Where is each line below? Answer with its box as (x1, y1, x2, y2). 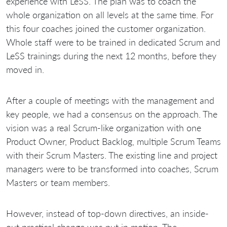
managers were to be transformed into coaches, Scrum (6, 163, 218, 175)
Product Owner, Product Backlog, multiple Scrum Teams (6, 136, 221, 147)
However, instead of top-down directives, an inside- (6, 208, 209, 219)
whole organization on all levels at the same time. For (6, 9, 213, 21)
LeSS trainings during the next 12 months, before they (6, 50, 216, 62)
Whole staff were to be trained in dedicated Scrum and (6, 36, 220, 48)
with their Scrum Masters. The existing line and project (6, 149, 217, 161)
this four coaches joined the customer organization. (6, 23, 206, 34)
